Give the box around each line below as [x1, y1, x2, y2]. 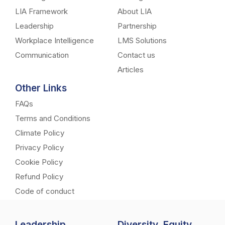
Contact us [118, 50, 155, 60]
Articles [118, 64, 144, 74]
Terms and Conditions [15, 113, 90, 123]
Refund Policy [15, 171, 63, 181]
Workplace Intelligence [15, 35, 94, 45]
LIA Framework [15, 6, 68, 16]
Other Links [15, 82, 67, 94]
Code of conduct [15, 186, 74, 196]
